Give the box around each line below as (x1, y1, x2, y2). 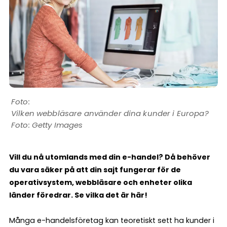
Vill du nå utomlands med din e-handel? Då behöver (9, 152, 210, 162)
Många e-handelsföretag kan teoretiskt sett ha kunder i (9, 215, 214, 225)
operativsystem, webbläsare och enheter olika (9, 177, 192, 187)
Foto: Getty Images (11, 119, 83, 130)
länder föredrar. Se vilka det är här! (9, 190, 147, 200)
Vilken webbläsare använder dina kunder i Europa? (11, 107, 209, 119)
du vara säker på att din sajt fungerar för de (9, 164, 181, 175)
